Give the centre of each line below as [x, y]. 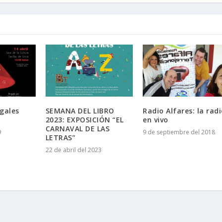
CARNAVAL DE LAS [78, 129]
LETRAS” [60, 138]
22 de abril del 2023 [73, 150]
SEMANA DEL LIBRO [80, 111]
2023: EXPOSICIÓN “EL [84, 120]
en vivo [156, 120]
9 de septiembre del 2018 [179, 132]
